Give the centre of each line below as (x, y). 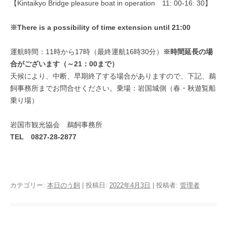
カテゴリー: (29, 185)
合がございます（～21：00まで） (64, 64)
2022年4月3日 (130, 185)
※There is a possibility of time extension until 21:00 (100, 27)
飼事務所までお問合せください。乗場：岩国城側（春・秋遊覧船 (113, 88)
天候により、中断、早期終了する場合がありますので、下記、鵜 (113, 76)
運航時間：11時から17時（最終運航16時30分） (87, 52)
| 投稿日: (95, 185)
